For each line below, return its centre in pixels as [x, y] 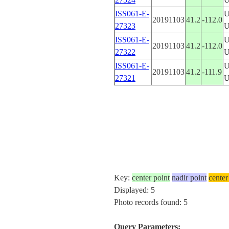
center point [151, 178]
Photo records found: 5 [151, 202]
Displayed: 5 [134, 190]
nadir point [189, 178]
